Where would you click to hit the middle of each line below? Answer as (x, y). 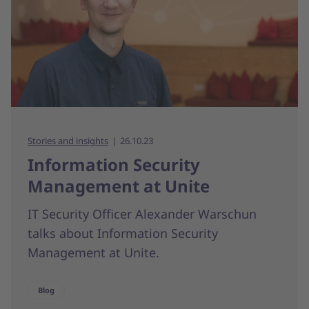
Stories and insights (68, 140)
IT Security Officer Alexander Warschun (142, 213)
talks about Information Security (123, 233)
